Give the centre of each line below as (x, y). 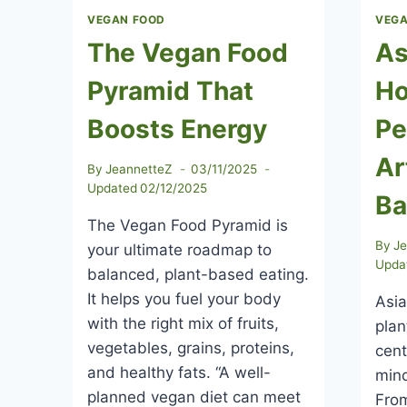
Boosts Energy (177, 129)
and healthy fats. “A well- (179, 373)
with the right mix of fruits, (183, 324)
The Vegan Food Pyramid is (188, 226)
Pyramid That (170, 90)
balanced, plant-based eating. (198, 275)
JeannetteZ (139, 169)
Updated (112, 189)
